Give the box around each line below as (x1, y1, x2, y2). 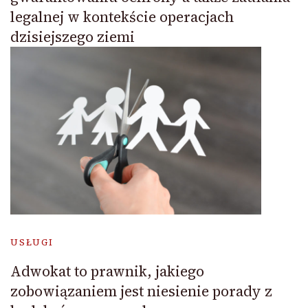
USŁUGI (10, 236, 54, 248)
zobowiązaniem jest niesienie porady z (10, 280, 272, 301)
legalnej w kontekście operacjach (10, 7, 234, 27)
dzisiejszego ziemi (10, 27, 135, 47)
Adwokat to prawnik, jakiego (10, 261, 204, 281)
